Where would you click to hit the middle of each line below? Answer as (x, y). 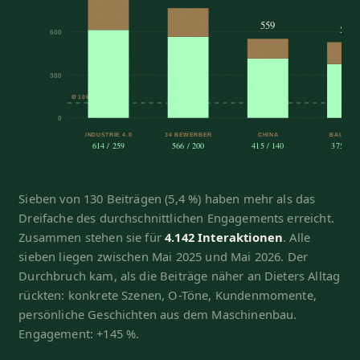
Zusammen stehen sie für (92, 237)
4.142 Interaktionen (224, 237)
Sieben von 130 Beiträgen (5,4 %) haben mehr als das (167, 199)
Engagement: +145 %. (79, 334)
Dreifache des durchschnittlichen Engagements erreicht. (176, 218)
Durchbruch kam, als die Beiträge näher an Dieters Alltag (180, 276)
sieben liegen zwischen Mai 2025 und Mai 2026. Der (164, 257)
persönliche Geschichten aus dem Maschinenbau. (158, 315)
